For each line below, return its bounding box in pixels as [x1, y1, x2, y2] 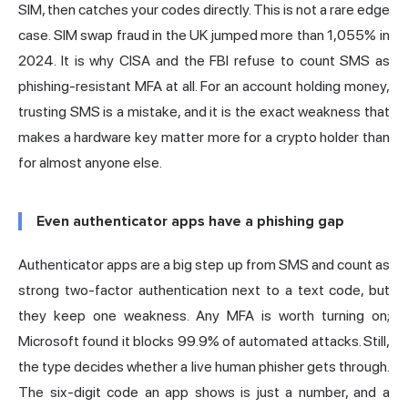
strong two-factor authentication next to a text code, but [18, 281, 390, 300]
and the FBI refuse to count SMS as [150, 52, 390, 70]
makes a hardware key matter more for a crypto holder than [18, 128, 390, 147]
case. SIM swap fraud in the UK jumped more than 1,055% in [18, 26, 390, 45]
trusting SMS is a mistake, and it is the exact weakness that [18, 103, 390, 121]
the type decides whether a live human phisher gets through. [18, 358, 390, 376]
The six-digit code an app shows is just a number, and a [18, 383, 390, 402]
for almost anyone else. [18, 154, 162, 172]
